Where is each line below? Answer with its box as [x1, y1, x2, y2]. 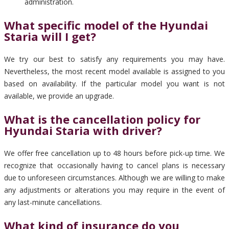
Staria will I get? [4, 29, 96, 44]
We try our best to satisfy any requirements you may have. [4, 54, 225, 64]
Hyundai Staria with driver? [4, 123, 162, 138]
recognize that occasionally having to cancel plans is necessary [4, 161, 225, 170]
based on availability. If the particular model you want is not [4, 79, 225, 88]
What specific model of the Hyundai [4, 17, 208, 33]
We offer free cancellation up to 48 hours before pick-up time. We [4, 148, 225, 158]
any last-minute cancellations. [4, 197, 102, 207]
